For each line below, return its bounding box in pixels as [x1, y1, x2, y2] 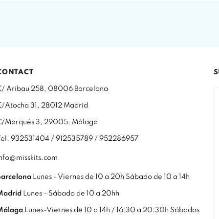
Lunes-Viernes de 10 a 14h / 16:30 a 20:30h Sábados [23, 206, 200, 214]
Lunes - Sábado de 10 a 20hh [22, 190, 120, 197]
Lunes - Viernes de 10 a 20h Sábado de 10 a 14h [31, 173, 190, 180]
